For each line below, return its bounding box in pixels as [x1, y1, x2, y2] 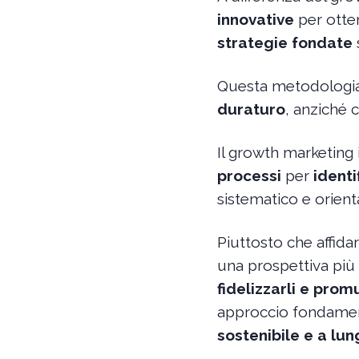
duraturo [216, 99, 285, 118]
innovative [216, 10, 294, 28]
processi [216, 166, 281, 184]
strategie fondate [216, 33, 357, 51]
